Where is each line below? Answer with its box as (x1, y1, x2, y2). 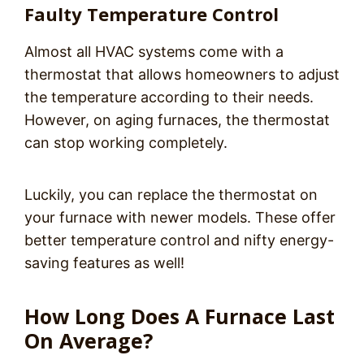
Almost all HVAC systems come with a (24, 43, 284, 60)
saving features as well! (24, 254, 184, 271)
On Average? (24, 327, 153, 354)
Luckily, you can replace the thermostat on (24, 186, 318, 203)
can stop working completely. (24, 134, 227, 151)
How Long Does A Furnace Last (24, 302, 335, 330)
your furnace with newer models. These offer (24, 209, 336, 226)
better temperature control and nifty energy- (24, 232, 334, 249)
